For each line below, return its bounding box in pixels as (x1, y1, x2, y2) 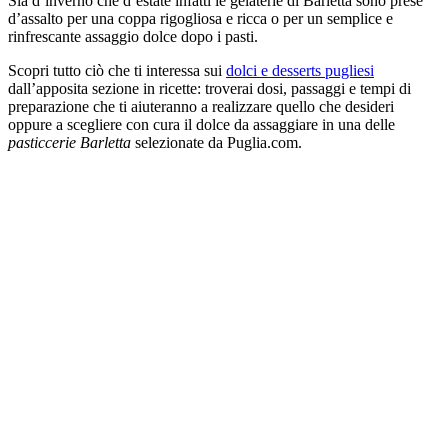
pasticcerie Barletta (8, 134, 131, 152)
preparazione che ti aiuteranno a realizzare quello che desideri (8, 98, 394, 116)
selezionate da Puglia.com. (131, 134, 302, 152)
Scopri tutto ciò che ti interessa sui (8, 62, 226, 80)
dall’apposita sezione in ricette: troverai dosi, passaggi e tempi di (8, 80, 411, 98)
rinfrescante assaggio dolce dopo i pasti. (8, 28, 258, 46)
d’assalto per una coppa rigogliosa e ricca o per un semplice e (8, 10, 393, 28)
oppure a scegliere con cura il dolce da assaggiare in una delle (8, 116, 395, 134)
